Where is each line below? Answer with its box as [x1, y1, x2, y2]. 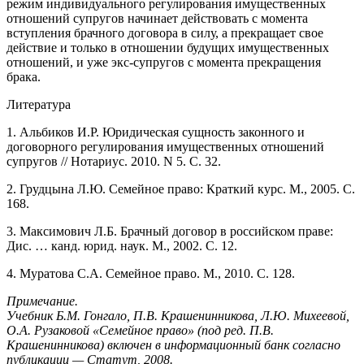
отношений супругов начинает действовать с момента [6, 11, 308, 25]
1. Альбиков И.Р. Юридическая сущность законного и [6, 124, 305, 139]
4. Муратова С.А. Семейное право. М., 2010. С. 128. [6, 266, 295, 280]
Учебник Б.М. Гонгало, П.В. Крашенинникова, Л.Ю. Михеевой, [6, 308, 349, 323]
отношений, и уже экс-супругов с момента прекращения [6, 54, 321, 69]
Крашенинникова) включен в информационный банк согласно [6, 337, 340, 352]
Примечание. [6, 293, 78, 308]
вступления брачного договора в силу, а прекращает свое [6, 25, 323, 40]
